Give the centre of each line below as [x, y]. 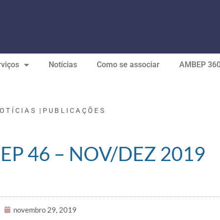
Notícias [63, 65]
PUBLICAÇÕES [74, 110]
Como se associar [128, 65]
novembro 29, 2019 [45, 210]
